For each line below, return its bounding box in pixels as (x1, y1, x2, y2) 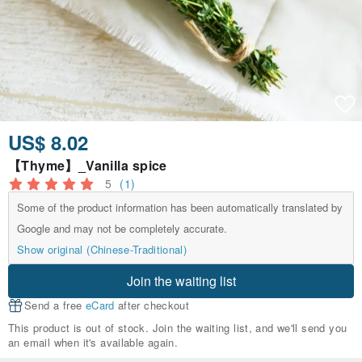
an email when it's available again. (8, 335, 178, 351)
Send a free (24, 297, 86, 314)
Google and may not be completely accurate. (17, 221, 227, 237)
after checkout (114, 297, 190, 314)
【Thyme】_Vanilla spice (8, 156, 167, 175)
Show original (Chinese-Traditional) (17, 242, 187, 258)
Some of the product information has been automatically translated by (17, 200, 343, 216)
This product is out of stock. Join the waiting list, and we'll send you (8, 320, 347, 336)
